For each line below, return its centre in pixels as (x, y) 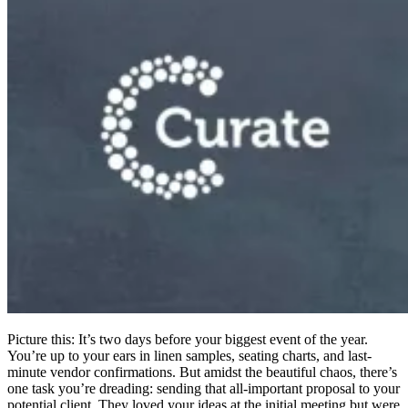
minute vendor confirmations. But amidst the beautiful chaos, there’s (202, 372)
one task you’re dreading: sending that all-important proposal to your (204, 389)
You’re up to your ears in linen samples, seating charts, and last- (189, 356)
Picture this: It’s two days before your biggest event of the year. (188, 340)
